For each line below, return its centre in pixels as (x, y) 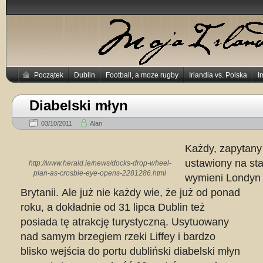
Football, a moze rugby (142, 75)
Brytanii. (41, 193)
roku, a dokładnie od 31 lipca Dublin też (113, 207)
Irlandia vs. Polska (218, 75)
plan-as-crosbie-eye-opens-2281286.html (100, 173)
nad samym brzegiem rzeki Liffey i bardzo (118, 237)
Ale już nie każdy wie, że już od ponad (151, 193)
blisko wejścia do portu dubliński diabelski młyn (130, 251)
